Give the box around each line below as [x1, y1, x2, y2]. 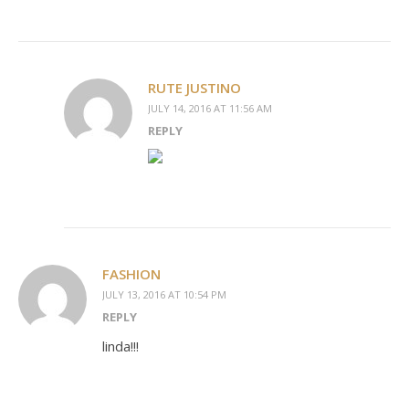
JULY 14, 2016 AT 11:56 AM [148, 101, 272, 115]
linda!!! [102, 337, 139, 355]
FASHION [102, 265, 161, 283]
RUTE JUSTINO [148, 79, 241, 97]
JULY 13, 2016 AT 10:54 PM [102, 288, 226, 301]
